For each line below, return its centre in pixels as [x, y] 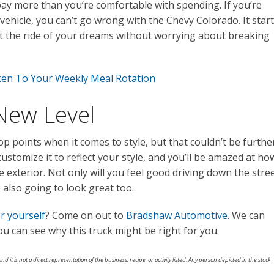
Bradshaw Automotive [177, 215]
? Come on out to [86, 215]
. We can [246, 215]
